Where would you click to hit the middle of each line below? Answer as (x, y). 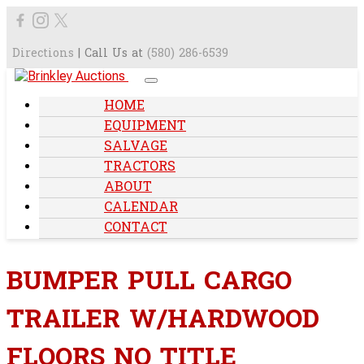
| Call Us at (110, 54)
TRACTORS (140, 167)
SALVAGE (136, 147)
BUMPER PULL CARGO (149, 284)
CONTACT (136, 228)
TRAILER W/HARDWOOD (163, 322)
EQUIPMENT (145, 127)
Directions (43, 54)
